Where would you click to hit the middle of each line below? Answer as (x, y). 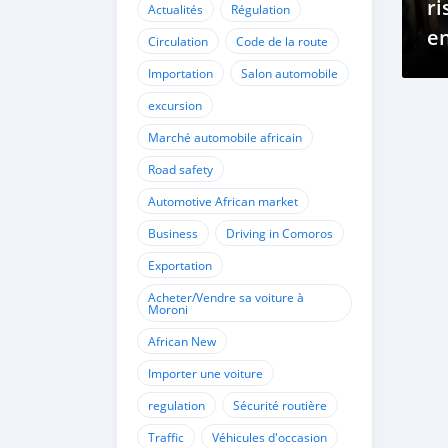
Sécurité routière (280, 405)
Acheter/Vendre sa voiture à (226, 297)
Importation (180, 73)
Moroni (168, 309)
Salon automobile (289, 73)
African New (182, 341)
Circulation (178, 41)
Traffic (166, 437)
